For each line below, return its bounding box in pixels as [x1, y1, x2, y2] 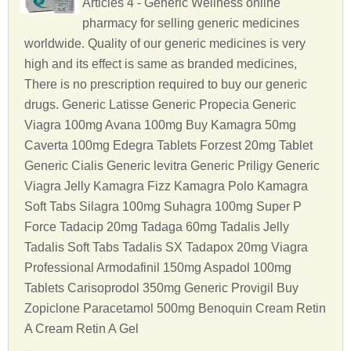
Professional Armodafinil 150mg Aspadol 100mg [24, 261, 291, 275]
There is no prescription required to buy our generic [24, 78, 307, 92]
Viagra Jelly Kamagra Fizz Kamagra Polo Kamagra [24, 179, 308, 194]
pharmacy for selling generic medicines [82, 16, 299, 31]
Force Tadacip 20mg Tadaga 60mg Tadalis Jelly [24, 220, 289, 234]
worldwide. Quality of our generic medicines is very [24, 37, 306, 51]
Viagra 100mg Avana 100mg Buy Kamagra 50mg [24, 118, 296, 132]
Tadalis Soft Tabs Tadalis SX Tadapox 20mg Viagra [24, 241, 308, 255]
